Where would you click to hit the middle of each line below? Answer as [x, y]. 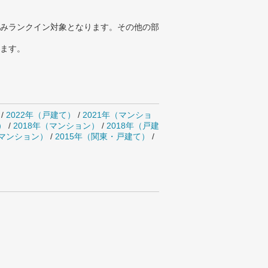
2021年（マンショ [117, 115]
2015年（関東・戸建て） [102, 136]
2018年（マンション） [56, 126]
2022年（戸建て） [41, 115]
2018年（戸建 [133, 126]
